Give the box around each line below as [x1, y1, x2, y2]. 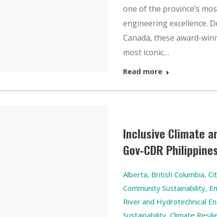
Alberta [123, 170, 147, 179]
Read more [123, 66, 162, 76]
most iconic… [123, 47, 169, 58]
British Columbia [151, 170, 204, 179]
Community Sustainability [123, 183, 205, 193]
